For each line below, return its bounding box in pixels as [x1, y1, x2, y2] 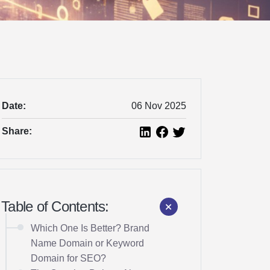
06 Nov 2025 [131, 101, 186, 111]
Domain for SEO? [31, 253, 109, 263]
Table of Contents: [1, 198, 109, 215]
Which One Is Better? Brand [31, 222, 150, 233]
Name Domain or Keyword [31, 237, 145, 248]
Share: [2, 126, 32, 136]
